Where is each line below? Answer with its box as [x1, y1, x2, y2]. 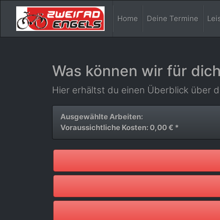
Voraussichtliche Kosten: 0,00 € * [60, 123, 179, 132]
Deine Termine [147, 14, 198, 23]
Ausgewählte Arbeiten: [60, 112, 143, 121]
